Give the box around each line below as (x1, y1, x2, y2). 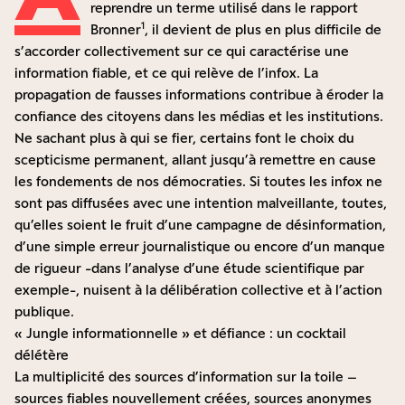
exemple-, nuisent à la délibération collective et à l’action (14, 282, 382, 298)
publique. (14, 304, 74, 320)
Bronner (90, 22, 141, 38)
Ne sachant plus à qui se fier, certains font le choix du (14, 130, 354, 146)
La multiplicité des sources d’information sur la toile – (14, 369, 357, 385)
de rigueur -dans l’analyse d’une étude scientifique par (14, 260, 364, 277)
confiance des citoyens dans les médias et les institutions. (14, 108, 383, 125)
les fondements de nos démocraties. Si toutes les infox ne (14, 174, 382, 190)
